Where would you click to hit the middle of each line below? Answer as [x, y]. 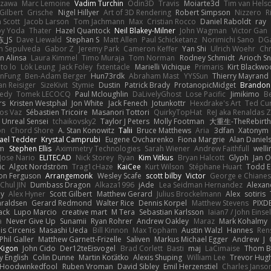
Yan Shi [194, 48]
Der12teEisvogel [88, 248]
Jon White [88, 103]
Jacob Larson [47, 21]
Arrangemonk [69, 175]
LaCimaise [223, 248]
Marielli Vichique [162, 67]
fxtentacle [114, 67]
